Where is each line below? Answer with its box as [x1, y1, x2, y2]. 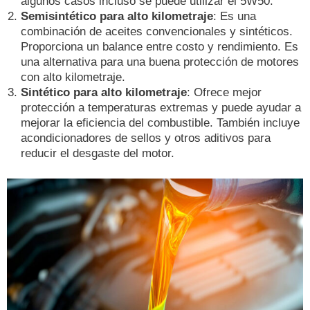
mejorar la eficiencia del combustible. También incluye [21, 116, 300, 129]
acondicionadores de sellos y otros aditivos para [21, 131, 271, 145]
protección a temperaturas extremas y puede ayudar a [21, 100, 301, 114]
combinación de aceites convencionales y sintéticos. [21, 24, 293, 38]
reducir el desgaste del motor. [21, 146, 174, 160]
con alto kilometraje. [21, 70, 125, 84]
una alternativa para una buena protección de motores [21, 55, 299, 69]
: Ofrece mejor [187, 85, 262, 99]
